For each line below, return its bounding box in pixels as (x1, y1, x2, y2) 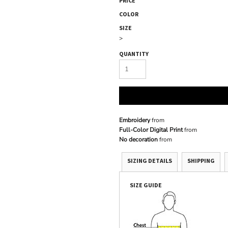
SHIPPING (187, 157, 215, 165)
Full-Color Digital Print (119, 126, 183, 134)
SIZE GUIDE (130, 181, 162, 189)
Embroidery (119, 116, 150, 125)
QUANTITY (119, 50, 149, 58)
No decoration (119, 135, 158, 144)
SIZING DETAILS (127, 157, 172, 165)
